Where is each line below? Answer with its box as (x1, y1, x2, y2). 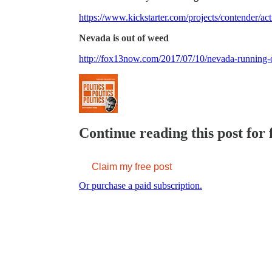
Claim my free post (92, 161, 172, 172)
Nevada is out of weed (79, 32, 169, 43)
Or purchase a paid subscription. (79, 180, 202, 191)
